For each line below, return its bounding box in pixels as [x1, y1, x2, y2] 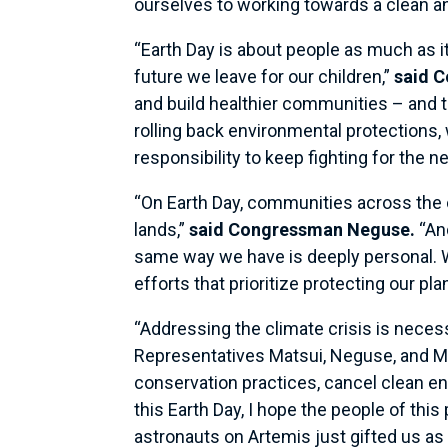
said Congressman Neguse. [189, 218, 416, 240]
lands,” [134, 218, 190, 240]
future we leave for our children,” [134, 65, 395, 87]
